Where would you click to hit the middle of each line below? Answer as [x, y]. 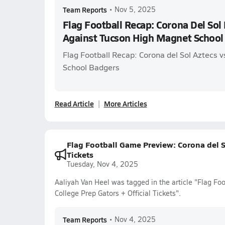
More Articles [125, 103]
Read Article [74, 103]
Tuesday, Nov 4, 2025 [102, 164]
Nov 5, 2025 [135, 9]
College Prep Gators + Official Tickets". [118, 193]
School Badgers [91, 67]
